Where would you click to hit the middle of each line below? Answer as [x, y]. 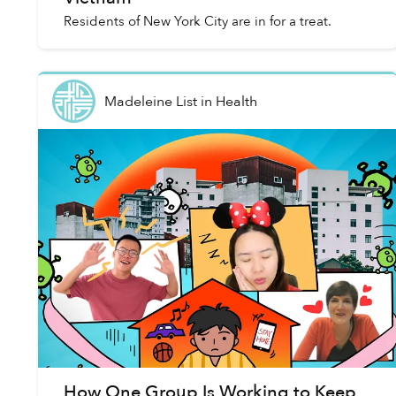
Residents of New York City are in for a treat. [197, 22]
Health [236, 101]
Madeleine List [150, 101]
